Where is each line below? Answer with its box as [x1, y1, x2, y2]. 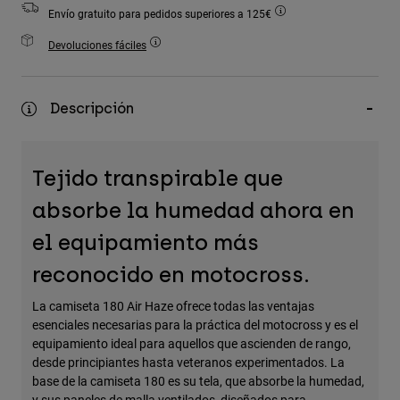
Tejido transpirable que [32, 165, 283, 192]
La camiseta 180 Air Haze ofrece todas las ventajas [32, 297, 314, 315]
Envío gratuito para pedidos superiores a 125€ [48, 6, 274, 21]
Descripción [50, 100, 134, 118]
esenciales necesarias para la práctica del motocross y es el [32, 316, 358, 334]
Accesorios [21, 4, 97, 22]
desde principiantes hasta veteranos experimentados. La [32, 354, 345, 371]
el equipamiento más [32, 229, 259, 256]
